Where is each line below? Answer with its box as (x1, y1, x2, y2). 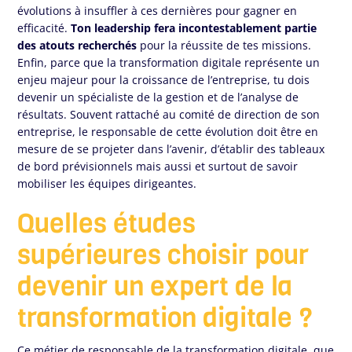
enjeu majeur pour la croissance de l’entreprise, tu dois (17, 72, 310, 88)
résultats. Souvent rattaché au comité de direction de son (17, 107, 321, 123)
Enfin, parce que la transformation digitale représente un (17, 55, 321, 71)
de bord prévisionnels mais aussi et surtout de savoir (17, 159, 299, 174)
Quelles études (17, 206, 196, 242)
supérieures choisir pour (17, 237, 310, 273)
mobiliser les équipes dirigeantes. (17, 176, 200, 192)
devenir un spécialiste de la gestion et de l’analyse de (17, 90, 299, 105)
